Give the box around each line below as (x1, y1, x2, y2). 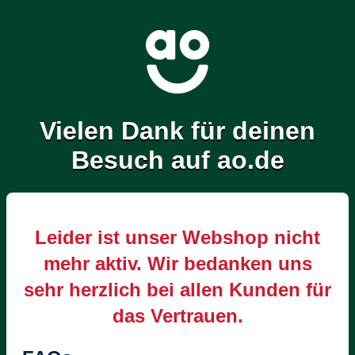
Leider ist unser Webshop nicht (35, 226, 320, 248)
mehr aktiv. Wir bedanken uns (43, 252, 312, 274)
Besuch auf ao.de (71, 146, 284, 175)
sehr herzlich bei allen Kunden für (24, 278, 331, 300)
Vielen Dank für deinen (40, 116, 315, 146)
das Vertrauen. (112, 304, 243, 326)
